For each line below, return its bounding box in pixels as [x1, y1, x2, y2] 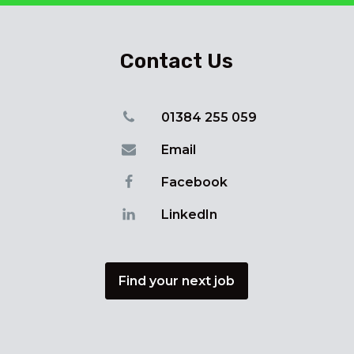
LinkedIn [161, 206, 218, 222]
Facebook [161, 174, 228, 190]
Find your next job [119, 273, 235, 288]
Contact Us [120, 48, 234, 73]
